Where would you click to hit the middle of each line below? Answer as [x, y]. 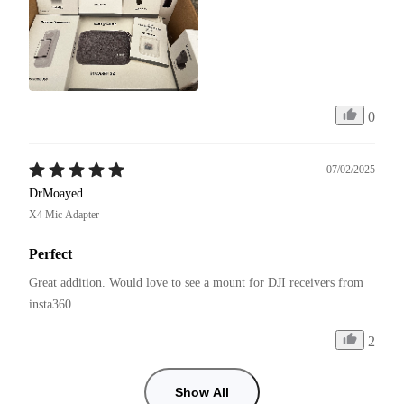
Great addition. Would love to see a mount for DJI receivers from [198, 282]
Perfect [50, 253]
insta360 [50, 304]
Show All [202, 392]
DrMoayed [56, 193]
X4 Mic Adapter [64, 214]
